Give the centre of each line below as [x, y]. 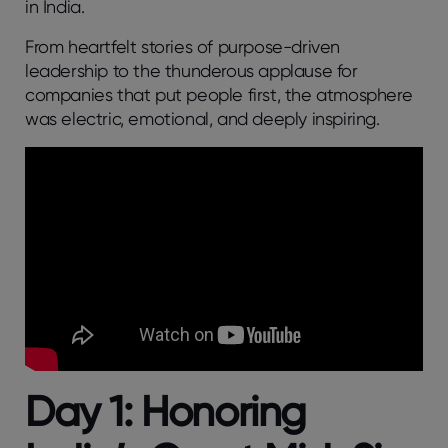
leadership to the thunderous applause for [191, 71]
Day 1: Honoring [166, 411]
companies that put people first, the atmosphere [219, 95]
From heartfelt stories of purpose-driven [183, 47]
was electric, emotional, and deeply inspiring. [202, 119]
